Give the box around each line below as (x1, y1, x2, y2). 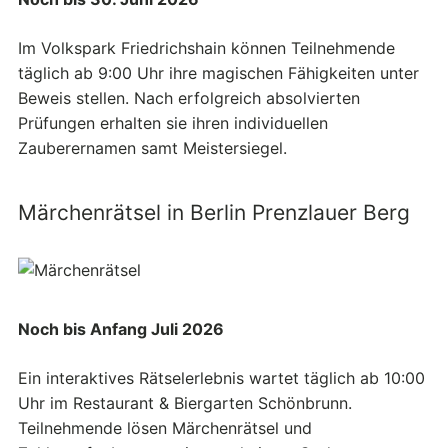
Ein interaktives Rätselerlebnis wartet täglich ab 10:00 (18, 368, 425, 389)
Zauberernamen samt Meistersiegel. (18, 138, 287, 159)
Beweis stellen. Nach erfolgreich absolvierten (18, 88, 360, 109)
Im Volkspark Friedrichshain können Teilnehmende (18, 38, 395, 59)
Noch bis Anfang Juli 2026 (18, 319, 224, 340)
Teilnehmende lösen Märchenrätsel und (18, 418, 312, 439)
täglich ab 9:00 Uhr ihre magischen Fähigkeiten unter (18, 63, 419, 84)
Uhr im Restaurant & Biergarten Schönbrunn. (18, 393, 352, 414)
